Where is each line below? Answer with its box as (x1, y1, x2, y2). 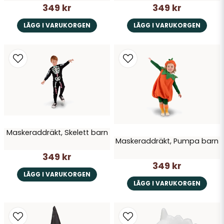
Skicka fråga (87, 16, 136, 28)
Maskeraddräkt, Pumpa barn (115, 136, 218, 146)
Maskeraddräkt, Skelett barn (6, 127, 108, 137)
